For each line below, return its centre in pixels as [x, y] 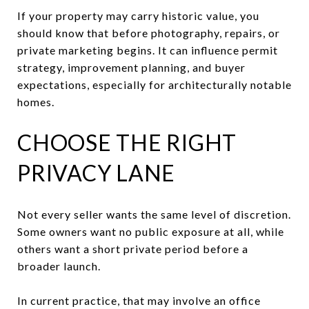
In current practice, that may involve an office [139, 300]
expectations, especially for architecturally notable [154, 84]
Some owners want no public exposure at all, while [151, 231]
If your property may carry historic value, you [138, 15]
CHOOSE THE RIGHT [127, 142]
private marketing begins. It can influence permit [148, 50]
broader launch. [59, 266]
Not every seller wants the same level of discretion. [154, 214]
